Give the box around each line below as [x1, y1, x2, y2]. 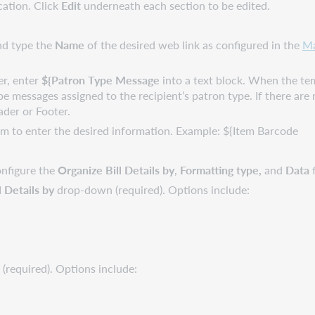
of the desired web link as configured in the [86, 36, 302, 53]
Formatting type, [180, 161, 265, 178]
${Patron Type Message [41, 71, 160, 88]
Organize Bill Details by [58, 161, 175, 178]
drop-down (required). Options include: [53, 181, 250, 198]
